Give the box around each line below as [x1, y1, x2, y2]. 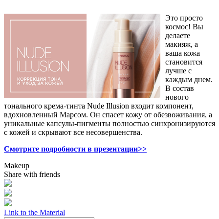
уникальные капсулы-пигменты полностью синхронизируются [4, 119, 215, 128]
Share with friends [4, 170, 60, 178]
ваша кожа [165, 48, 200, 57]
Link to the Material [4, 208, 65, 217]
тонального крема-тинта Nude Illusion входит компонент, [4, 101, 194, 110]
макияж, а [165, 40, 198, 48]
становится [165, 57, 202, 66]
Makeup [4, 161, 29, 170]
